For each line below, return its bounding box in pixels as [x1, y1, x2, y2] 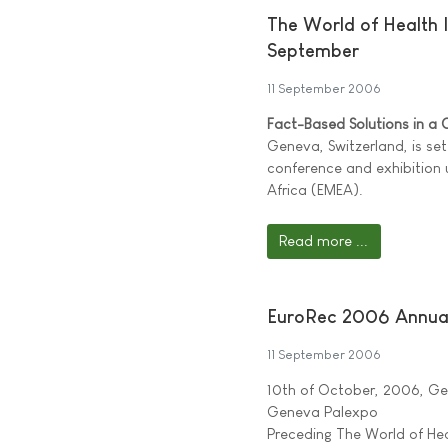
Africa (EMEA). [267, 181, 363, 198]
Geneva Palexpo [267, 402, 378, 420]
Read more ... [279, 232, 369, 250]
